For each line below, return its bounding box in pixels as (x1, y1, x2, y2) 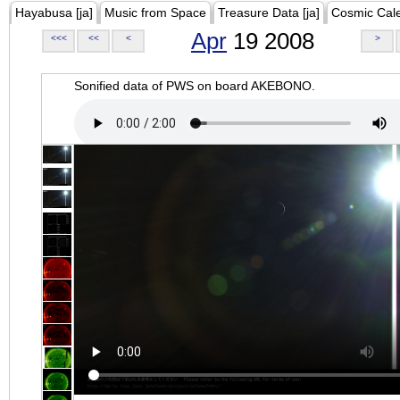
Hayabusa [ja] (15, 5, 93, 20)
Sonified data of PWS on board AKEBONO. (74, 79, 315, 93)
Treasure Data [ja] (218, 5, 320, 20)
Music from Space (104, 5, 206, 20)
